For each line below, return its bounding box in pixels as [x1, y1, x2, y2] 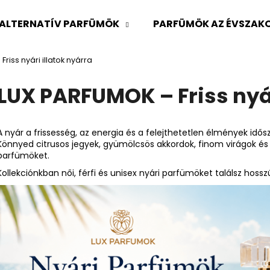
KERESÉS [175, 106, 207, 119]
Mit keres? [48, 55, 122, 76]
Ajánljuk [59, 157, 111, 174]
